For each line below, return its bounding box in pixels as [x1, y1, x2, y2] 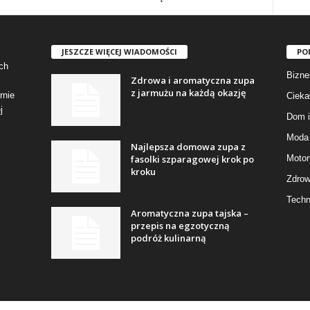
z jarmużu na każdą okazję [130, 86, 246, 99]
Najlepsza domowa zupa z [130, 140, 246, 153]
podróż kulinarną [130, 231, 206, 244]
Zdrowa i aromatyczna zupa [130, 73, 255, 86]
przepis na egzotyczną [130, 219, 230, 232]
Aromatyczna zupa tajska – [130, 206, 248, 219]
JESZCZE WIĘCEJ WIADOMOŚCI [61, 46, 177, 57]
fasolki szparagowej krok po [130, 152, 254, 165]
